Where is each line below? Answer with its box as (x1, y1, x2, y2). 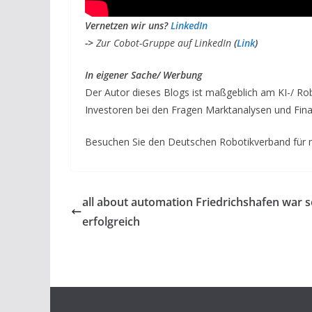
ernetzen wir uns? (91, 18, 168, 32)
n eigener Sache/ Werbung (88, 68, 202, 81)
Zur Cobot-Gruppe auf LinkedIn (96, 36, 231, 49)
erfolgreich (82, 213, 140, 229)
